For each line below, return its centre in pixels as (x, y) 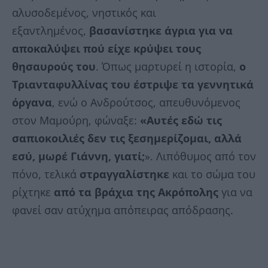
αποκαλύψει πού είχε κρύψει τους (106, 49)
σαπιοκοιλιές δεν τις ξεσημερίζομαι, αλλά (127, 138)
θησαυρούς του (54, 67)
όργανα (32, 103)
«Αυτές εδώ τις (181, 121)
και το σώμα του (212, 174)
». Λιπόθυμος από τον (200, 156)
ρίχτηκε (33, 192)
